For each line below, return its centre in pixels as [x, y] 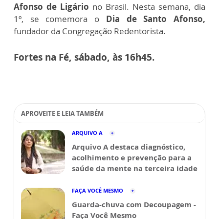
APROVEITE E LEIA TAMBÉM [62, 114]
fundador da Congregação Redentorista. [90, 31]
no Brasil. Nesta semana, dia [149, 7]
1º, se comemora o [60, 19]
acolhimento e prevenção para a [132, 158]
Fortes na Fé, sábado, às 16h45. [84, 57]
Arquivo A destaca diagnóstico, [129, 147]
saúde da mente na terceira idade [135, 168]
